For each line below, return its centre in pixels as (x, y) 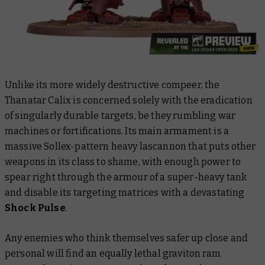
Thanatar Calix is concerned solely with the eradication (129, 100)
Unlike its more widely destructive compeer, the (112, 85)
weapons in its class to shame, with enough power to (123, 161)
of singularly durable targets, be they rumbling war (120, 115)
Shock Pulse (35, 208)
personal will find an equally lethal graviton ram (113, 253)
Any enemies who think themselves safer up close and (127, 238)
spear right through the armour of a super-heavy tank (126, 177)
